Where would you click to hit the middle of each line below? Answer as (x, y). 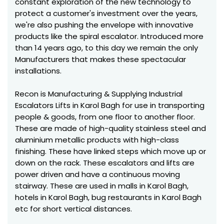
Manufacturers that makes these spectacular (100, 59)
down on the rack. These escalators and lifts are (105, 163)
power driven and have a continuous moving (97, 174)
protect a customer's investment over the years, (106, 13)
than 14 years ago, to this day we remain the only (106, 48)
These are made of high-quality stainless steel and (110, 128)
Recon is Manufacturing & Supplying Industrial (99, 94)
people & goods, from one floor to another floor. (105, 117)
